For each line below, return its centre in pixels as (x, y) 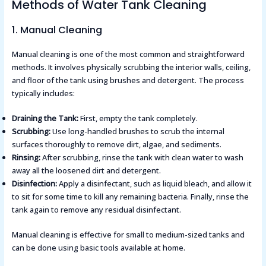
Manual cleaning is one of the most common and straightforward (128, 54)
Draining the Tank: (45, 118)
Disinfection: (34, 184)
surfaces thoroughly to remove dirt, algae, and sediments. (116, 145)
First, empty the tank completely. (138, 118)
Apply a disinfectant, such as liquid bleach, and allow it (154, 184)
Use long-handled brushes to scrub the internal (137, 132)
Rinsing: (26, 158)
